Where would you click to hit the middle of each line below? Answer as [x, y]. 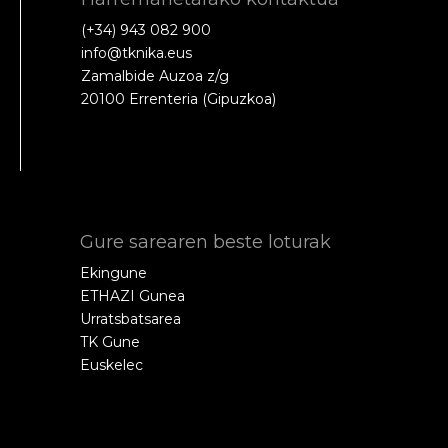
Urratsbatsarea [130, 318]
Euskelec [111, 364]
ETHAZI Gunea [132, 295]
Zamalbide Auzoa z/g [155, 75]
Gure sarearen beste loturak [205, 241]
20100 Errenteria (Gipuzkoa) [178, 98]
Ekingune [113, 272]
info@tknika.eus [136, 52]
